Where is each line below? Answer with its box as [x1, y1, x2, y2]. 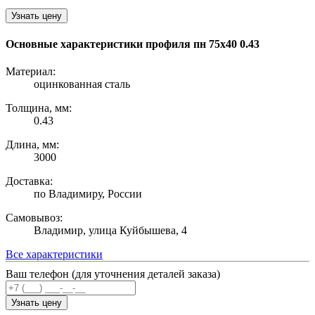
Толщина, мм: [6, 102, 72, 115]
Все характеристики [6, 248, 103, 261]
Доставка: [6, 175, 53, 188]
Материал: [6, 65, 56, 78]
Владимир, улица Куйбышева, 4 [34, 224, 187, 237]
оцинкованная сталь [34, 78, 130, 91]
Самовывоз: [6, 212, 63, 224]
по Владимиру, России [34, 188, 142, 200]
